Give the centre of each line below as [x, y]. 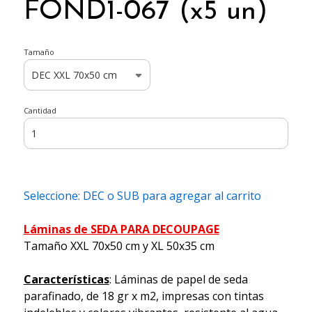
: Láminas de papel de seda [178, 280]
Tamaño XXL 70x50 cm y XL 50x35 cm [119, 246]
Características [66, 280]
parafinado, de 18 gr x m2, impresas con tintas [143, 296]
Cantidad [40, 111]
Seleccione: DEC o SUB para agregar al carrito [142, 196]
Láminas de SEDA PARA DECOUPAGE [121, 229]
